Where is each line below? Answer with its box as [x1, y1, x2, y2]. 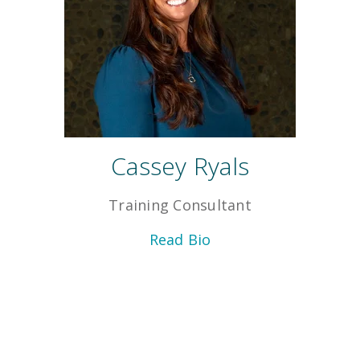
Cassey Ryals [111, 149, 249, 183]
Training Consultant [108, 195, 252, 215]
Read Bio [149, 230, 211, 250]
